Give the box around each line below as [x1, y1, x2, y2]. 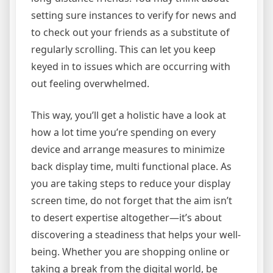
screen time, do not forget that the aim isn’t [31, 194, 232, 208]
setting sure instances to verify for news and [31, 9, 236, 23]
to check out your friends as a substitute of [31, 26, 230, 40]
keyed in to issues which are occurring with [31, 60, 230, 74]
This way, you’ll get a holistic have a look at [31, 108, 226, 122]
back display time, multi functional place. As [31, 160, 232, 174]
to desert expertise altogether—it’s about [31, 211, 222, 225]
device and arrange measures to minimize [31, 143, 225, 157]
